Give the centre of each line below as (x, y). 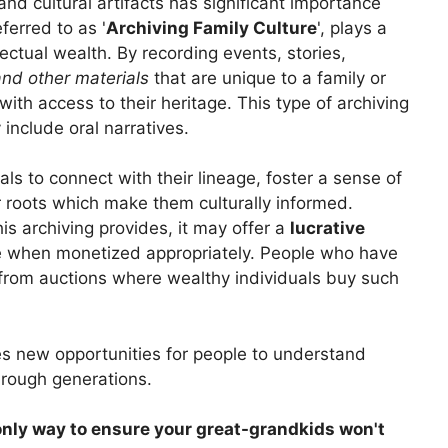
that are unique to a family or (267, 77)
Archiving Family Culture (211, 27)
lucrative (327, 228)
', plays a (352, 27)
